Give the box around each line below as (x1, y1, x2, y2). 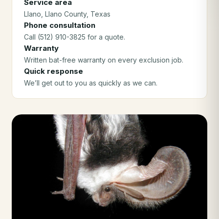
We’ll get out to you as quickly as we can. (24, 79, 157, 87)
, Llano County (41, 10, 87, 18)
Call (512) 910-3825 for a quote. (24, 33, 125, 41)
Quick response (24, 66, 83, 76)
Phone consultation (24, 21, 95, 30)
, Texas (87, 10, 110, 18)
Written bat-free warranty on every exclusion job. (24, 56, 183, 64)
